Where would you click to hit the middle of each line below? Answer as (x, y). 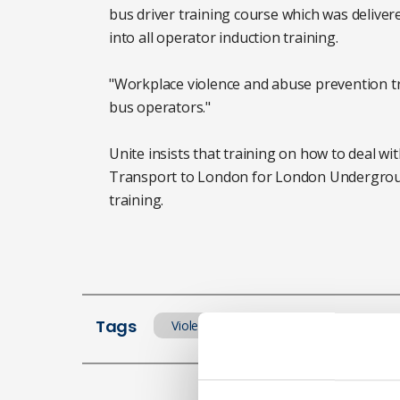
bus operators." (160, 107)
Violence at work (218, 325)
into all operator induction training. (224, 37)
